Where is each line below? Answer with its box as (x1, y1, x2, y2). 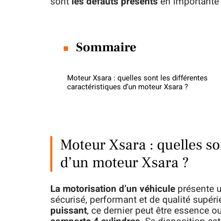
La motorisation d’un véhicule (50, 182, 175, 196)
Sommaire (76, 39, 137, 56)
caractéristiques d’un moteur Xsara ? (67, 81, 188, 92)
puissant (50, 204, 87, 218)
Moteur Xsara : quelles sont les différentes (67, 73, 208, 83)
